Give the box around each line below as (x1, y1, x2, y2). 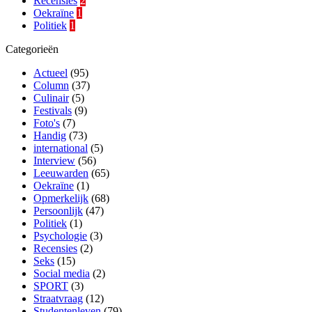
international (33, 142, 88, 155)
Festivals (33, 104, 72, 117)
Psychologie (33, 230, 87, 242)
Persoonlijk (33, 205, 83, 217)
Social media (33, 267, 90, 280)
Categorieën (6, 43, 58, 56)
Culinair (33, 92, 69, 104)
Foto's (33, 117, 60, 130)
